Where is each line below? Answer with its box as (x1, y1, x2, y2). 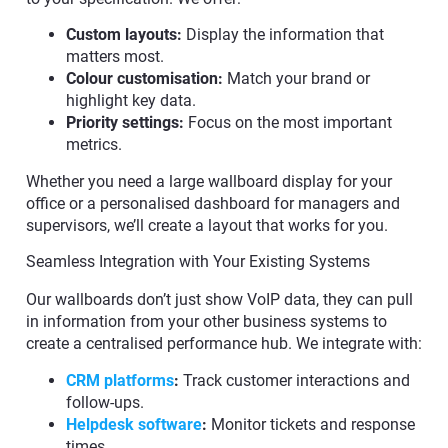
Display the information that (186, 25, 384, 45)
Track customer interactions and (183, 370, 410, 390)
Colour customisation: (66, 69, 227, 89)
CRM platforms (66, 370, 174, 390)
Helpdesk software (66, 414, 202, 434)
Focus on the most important (188, 113, 392, 133)
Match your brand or (227, 69, 370, 89)
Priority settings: (66, 113, 188, 133)
